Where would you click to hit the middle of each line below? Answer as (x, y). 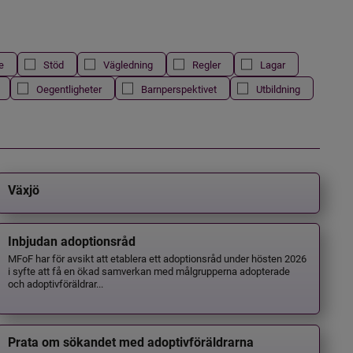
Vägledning (128, 65)
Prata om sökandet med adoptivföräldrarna (131, 343)
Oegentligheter (69, 88)
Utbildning (278, 88)
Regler (206, 65)
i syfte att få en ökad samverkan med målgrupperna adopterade (149, 270)
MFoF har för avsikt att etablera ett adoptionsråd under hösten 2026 (158, 258)
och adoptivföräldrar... (56, 283)
